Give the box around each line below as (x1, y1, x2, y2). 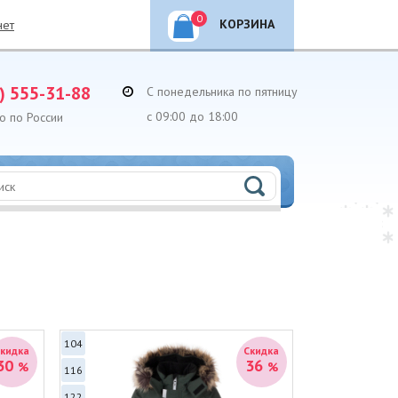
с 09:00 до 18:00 (147, 108, 238, 124)
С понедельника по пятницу (147, 84, 298, 99)
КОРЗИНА (219, 16, 275, 32)
